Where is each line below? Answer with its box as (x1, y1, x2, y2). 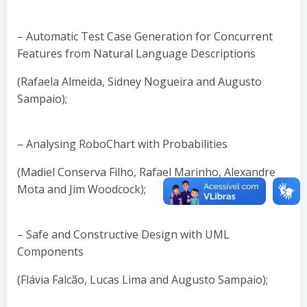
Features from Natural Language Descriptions (17, 45, 256, 61)
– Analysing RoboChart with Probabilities (17, 136, 228, 151)
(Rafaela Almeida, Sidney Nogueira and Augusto (17, 73, 262, 89)
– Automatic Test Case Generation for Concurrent (17, 28, 273, 44)
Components (17, 243, 84, 259)
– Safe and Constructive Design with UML (17, 226, 230, 242)
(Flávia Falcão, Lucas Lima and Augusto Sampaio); (17, 271, 268, 287)
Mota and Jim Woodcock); (17, 181, 146, 197)
